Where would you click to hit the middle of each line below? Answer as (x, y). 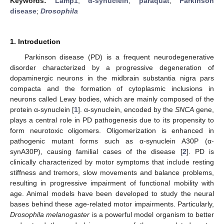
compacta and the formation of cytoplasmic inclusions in (112, 88)
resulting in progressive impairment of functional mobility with (112, 183)
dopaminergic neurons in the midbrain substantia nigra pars (112, 78)
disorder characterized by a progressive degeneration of (112, 67)
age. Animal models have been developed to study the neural (112, 193)
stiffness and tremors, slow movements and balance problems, (112, 172)
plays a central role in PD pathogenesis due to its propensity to (112, 120)
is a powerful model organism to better (152, 214)
